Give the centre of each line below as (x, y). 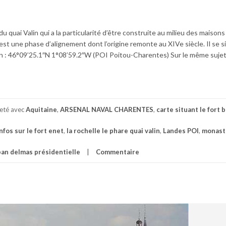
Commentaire (118, 152)
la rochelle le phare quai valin (113, 130)
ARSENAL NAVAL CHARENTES (107, 109)
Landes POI (181, 130)
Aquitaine (41, 109)
